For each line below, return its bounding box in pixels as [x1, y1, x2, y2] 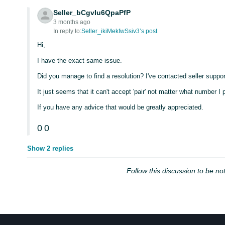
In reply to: [53, 28, 82, 35]
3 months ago [53, 19, 91, 26]
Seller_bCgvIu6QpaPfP [53, 9, 131, 17]
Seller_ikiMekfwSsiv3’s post [81, 28, 158, 35]
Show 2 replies [27, 145, 74, 152]
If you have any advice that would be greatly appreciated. [37, 103, 204, 111]
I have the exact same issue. [37, 57, 123, 64]
